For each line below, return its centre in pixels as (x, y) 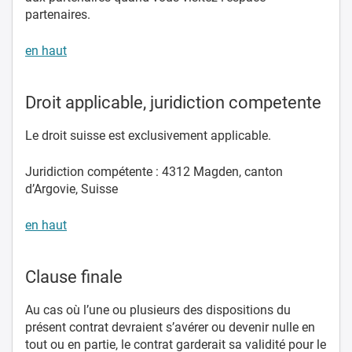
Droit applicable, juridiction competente (173, 102)
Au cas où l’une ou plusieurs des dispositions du (158, 310)
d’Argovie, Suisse (71, 189)
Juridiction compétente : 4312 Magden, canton (154, 171)
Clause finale (74, 277)
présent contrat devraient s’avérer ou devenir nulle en (170, 327)
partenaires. (58, 14)
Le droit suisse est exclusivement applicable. (148, 135)
